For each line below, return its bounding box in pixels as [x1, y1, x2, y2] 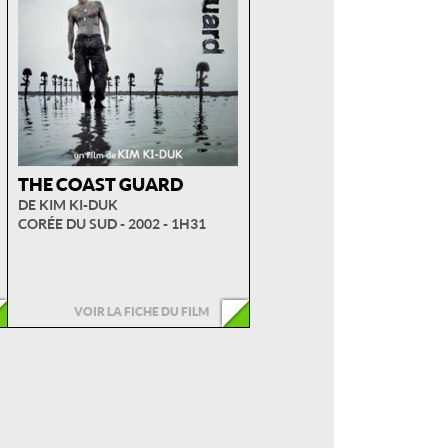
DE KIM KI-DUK [17, 196, 118, 214]
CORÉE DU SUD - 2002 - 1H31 [17, 215, 206, 233]
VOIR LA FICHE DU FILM [73, 304, 209, 319]
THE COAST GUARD [17, 173, 183, 195]
